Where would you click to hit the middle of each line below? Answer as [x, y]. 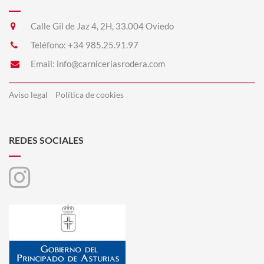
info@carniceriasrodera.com [111, 64]
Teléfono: [48, 45]
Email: [43, 64]
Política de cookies [90, 95]
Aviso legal [28, 95]
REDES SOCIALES [46, 140]
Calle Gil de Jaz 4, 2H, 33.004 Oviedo [102, 26]
